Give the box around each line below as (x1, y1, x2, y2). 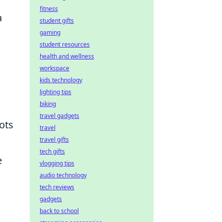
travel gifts (40, 135, 69, 144)
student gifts (40, 16, 74, 25)
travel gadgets (40, 111, 79, 120)
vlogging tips (40, 159, 74, 167)
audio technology (40, 171, 87, 179)
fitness (40, 4, 58, 13)
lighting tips (40, 88, 71, 96)
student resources (40, 40, 90, 49)
